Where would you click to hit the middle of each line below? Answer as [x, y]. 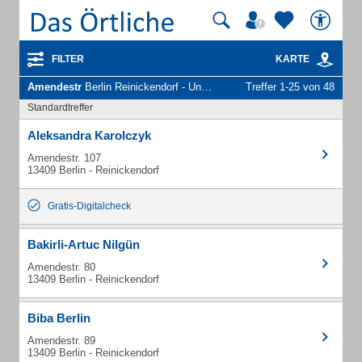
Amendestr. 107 [64, 158]
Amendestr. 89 [61, 341]
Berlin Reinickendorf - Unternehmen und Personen [141, 87]
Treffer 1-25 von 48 [290, 87]
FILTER [68, 59]
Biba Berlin [59, 318]
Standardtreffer [60, 107]
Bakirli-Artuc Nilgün [84, 244]
